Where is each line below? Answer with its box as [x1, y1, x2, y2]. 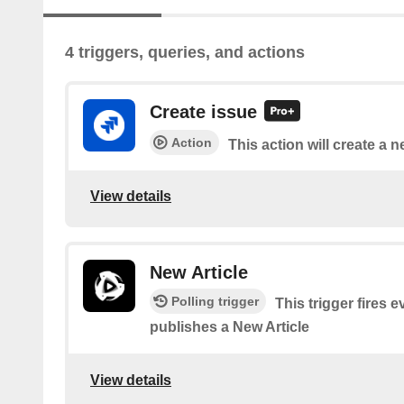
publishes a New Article [150, 318, 309, 335]
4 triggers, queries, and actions [65, 43, 305, 62]
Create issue [150, 102, 257, 123]
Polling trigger [171, 293, 259, 308]
